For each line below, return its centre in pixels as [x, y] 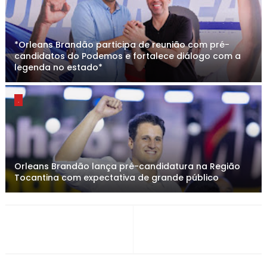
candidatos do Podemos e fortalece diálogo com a [127, 56]
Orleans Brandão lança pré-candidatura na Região [127, 166]
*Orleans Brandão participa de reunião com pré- [122, 45]
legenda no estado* [58, 67]
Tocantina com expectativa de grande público [116, 178]
